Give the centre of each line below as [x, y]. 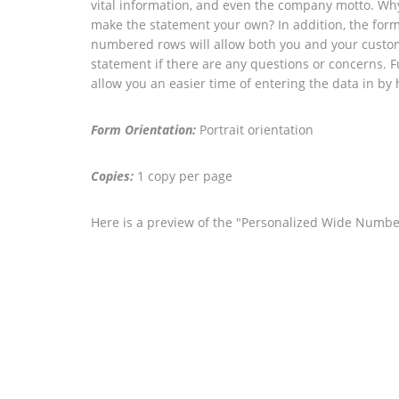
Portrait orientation [255, 130]
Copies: [112, 176]
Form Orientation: [143, 130]
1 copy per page [183, 176]
